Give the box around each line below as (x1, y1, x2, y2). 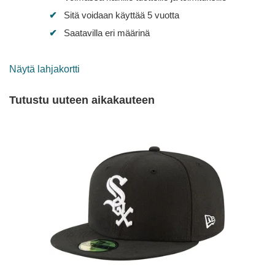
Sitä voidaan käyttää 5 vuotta (63, 9, 179, 20)
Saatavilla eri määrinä (63, 27, 150, 38)
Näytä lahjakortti (9, 63, 80, 74)
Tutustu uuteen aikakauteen (9, 93, 155, 106)
